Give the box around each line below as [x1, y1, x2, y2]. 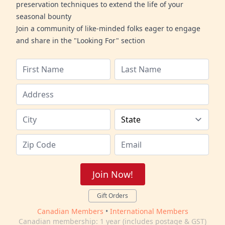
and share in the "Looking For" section [16, 36, 145, 46]
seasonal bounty [16, 12, 71, 22]
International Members [109, 206, 188, 216]
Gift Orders [97, 191, 128, 200]
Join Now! [92, 168, 133, 181]
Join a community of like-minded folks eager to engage [16, 24, 200, 34]
